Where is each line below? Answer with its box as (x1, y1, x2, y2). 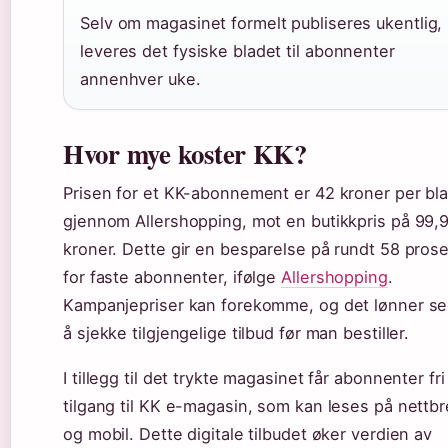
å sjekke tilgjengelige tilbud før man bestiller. (63, 323, 410, 344)
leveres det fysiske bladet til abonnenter (80, 41, 395, 62)
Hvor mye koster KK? (63, 134, 307, 174)
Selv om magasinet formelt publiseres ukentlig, (80, 13, 443, 34)
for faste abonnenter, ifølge (63, 267, 282, 288)
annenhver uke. (80, 69, 201, 90)
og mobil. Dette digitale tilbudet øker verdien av (63, 424, 433, 445)
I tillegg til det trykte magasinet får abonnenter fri (63, 368, 445, 389)
